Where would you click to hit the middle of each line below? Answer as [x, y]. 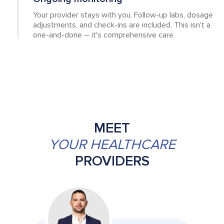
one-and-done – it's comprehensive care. [104, 35]
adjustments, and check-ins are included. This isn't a [122, 25]
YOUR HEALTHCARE [112, 144]
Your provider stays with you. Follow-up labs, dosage [123, 15]
